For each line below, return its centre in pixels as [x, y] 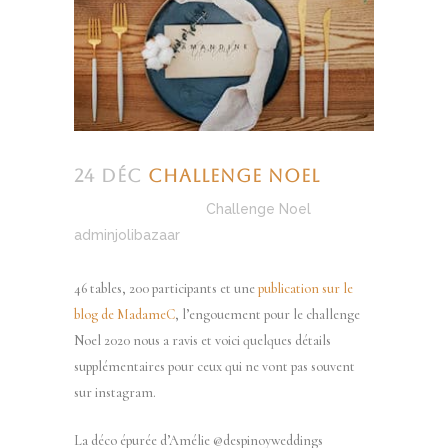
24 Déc [108, 175]
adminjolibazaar [127, 234]
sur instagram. [115, 392]
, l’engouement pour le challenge [267, 314]
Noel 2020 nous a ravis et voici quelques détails [202, 340]
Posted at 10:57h [130, 208]
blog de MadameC [124, 314]
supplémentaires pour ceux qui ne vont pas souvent [214, 366]
